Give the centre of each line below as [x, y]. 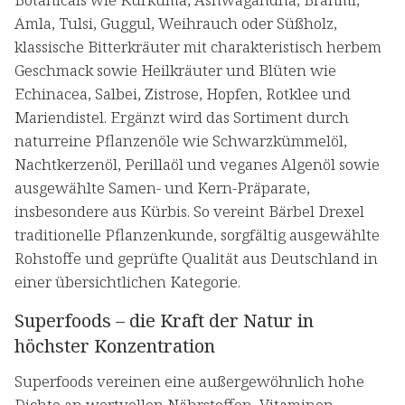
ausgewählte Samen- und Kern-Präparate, [162, 188]
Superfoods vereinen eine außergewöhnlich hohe [189, 381]
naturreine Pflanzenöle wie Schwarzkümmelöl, [181, 141]
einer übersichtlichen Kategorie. [127, 282]
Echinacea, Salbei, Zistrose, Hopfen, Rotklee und [183, 94]
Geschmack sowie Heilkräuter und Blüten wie [175, 71]
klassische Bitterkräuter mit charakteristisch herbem [198, 47]
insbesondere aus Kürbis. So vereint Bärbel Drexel [189, 212]
